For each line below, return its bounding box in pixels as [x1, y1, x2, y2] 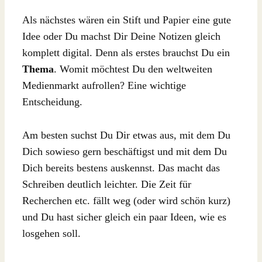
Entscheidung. [22, 95, 82, 108]
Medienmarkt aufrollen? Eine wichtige [22, 79, 186, 91]
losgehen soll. [22, 227, 81, 239]
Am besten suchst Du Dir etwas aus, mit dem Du [22, 129, 230, 141]
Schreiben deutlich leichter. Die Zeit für [22, 178, 191, 190]
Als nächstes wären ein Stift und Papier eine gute [22, 13, 231, 26]
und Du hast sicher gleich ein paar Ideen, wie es [22, 211, 226, 223]
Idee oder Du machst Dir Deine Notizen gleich [22, 30, 220, 42]
